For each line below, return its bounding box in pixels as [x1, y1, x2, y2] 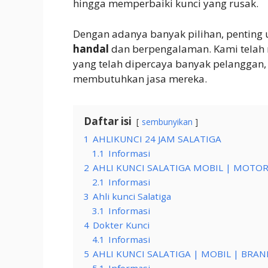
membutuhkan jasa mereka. [73, 71, 207, 86]
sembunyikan [142, 115, 193, 127]
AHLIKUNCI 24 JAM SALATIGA [93, 132, 221, 145]
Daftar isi [84, 114, 132, 128]
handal [73, 41, 109, 56]
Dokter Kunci [93, 218, 150, 231]
